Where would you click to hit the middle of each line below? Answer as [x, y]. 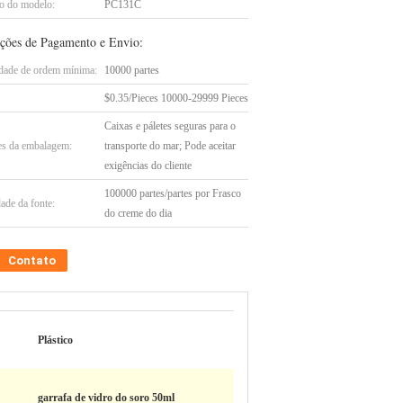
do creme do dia [138, 213]
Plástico [55, 340]
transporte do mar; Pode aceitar [170, 146]
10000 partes [132, 70]
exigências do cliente [148, 166]
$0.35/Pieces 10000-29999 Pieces [176, 98]
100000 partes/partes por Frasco [173, 193]
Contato [32, 260]
